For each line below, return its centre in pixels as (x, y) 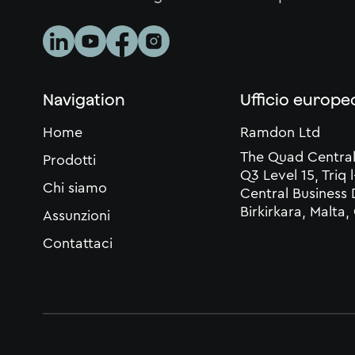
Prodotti (70, 160)
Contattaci (78, 244)
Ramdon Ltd (280, 133)
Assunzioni (77, 216)
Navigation (84, 100)
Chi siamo (75, 188)
